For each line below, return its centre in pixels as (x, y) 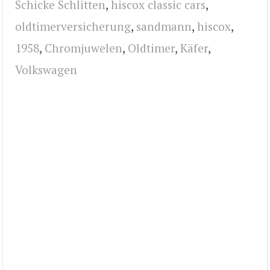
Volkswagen (46, 70)
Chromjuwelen (83, 48)
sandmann (164, 27)
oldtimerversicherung (73, 27)
